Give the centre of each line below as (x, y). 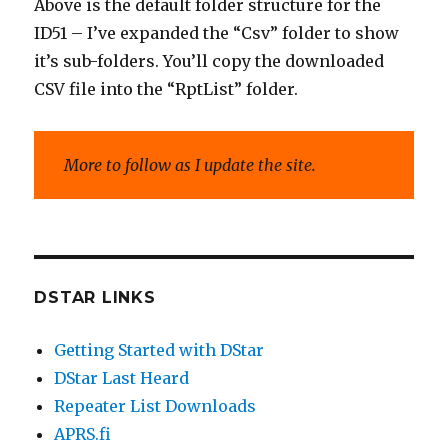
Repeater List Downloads (155, 406)
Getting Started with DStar (159, 350)
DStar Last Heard (122, 378)
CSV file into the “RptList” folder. (166, 89)
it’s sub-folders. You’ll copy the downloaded (209, 61)
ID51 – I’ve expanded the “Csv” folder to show (217, 33)
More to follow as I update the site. (190, 165)
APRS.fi (83, 434)
